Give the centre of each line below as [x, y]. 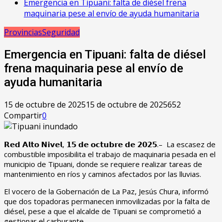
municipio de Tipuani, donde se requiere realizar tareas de [103, 164]
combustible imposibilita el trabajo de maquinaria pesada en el [110, 154]
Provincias [23, 32]
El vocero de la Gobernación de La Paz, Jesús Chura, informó [106, 191]
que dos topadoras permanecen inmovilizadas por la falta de [107, 201]
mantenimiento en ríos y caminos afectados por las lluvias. [103, 174]
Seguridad [61, 32]
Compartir [23, 115]
